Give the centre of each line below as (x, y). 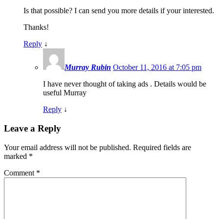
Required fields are (162, 147)
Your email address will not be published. (67, 147)
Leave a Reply (33, 128)
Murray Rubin (88, 67)
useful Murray (65, 93)
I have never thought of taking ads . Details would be (125, 84)
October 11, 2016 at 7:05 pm (157, 67)
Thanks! (36, 27)
